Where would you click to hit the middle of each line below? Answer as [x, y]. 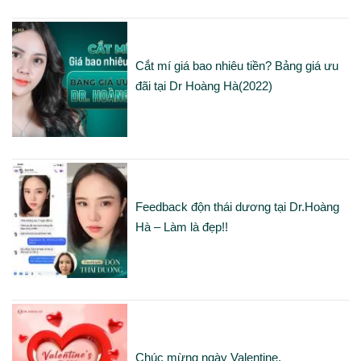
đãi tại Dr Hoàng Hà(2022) [203, 86]
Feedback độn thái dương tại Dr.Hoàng [237, 207]
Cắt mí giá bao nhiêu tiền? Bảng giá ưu [237, 66]
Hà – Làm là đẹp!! [181, 227]
